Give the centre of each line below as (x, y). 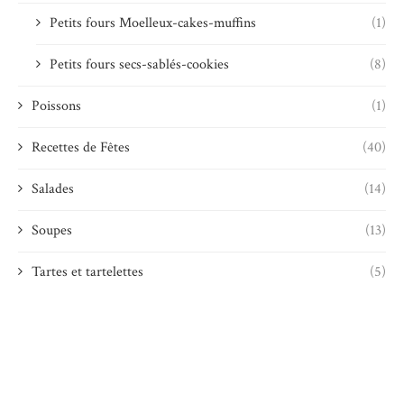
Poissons (56, 106)
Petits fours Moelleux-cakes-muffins (153, 23)
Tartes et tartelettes (87, 272)
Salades (53, 189)
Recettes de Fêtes (81, 148)
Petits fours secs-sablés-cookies (139, 65)
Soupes (52, 231)
